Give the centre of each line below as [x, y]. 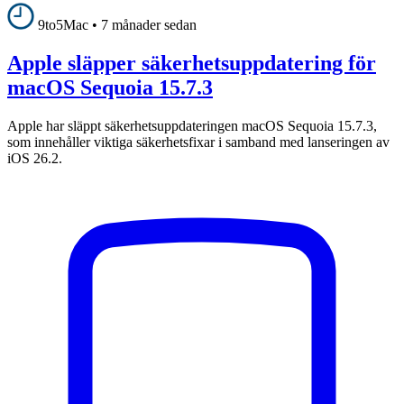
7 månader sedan [149, 24]
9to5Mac [63, 24]
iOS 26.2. [35, 158]
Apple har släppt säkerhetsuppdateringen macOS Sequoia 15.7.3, [192, 125]
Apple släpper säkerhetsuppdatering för [192, 63]
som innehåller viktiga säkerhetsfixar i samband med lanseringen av [198, 142]
